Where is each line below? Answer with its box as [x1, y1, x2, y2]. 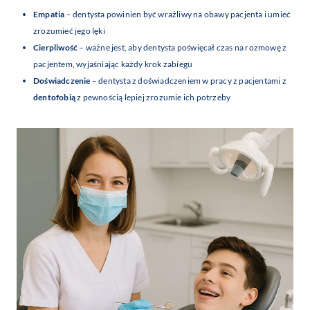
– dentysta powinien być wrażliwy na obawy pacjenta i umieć [64, 9, 291, 20]
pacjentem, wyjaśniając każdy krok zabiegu [33, 59, 193, 70]
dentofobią [33, 92, 75, 103]
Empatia [33, 9, 65, 20]
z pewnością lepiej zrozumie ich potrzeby [75, 92, 231, 103]
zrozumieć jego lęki [33, 26, 105, 37]
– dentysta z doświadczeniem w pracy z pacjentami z [90, 75, 286, 86]
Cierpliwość [33, 42, 78, 53]
